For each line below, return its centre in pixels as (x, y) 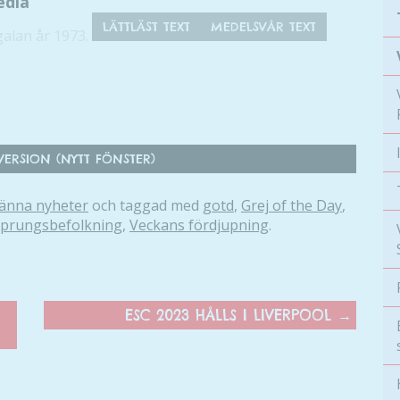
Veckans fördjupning (199, 225)
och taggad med (146, 205)
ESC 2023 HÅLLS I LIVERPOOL (231, 315)
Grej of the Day (292, 205)
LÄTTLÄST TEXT (146, 27)
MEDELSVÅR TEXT (263, 27)
